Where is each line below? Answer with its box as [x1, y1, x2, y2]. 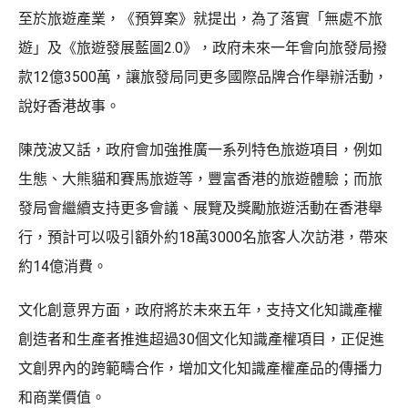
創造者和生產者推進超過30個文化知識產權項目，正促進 [18, 330, 384, 348]
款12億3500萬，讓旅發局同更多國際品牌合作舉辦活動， [18, 67, 388, 86]
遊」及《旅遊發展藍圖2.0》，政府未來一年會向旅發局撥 [18, 38, 387, 56]
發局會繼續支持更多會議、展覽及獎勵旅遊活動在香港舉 [18, 199, 382, 217]
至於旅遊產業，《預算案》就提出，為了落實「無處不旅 [18, 9, 382, 27]
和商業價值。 [18, 388, 106, 406]
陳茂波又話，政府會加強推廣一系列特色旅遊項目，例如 [18, 140, 382, 158]
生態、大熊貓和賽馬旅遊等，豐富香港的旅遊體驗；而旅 [18, 169, 382, 188]
